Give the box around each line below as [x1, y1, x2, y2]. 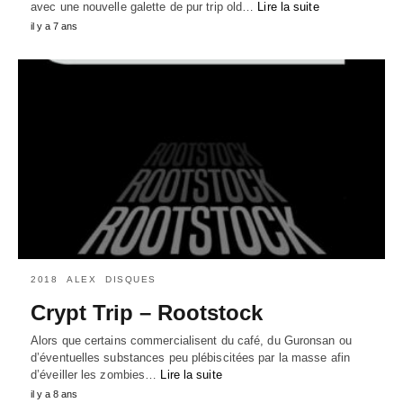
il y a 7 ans [31, 21, 77, 32]
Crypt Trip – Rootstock [31, 300, 263, 326]
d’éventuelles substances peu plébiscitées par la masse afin [31, 351, 350, 365]
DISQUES [105, 274, 157, 285]
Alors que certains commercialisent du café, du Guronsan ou [31, 334, 352, 348]
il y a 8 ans [31, 389, 77, 400]
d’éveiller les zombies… [31, 368, 161, 382]
